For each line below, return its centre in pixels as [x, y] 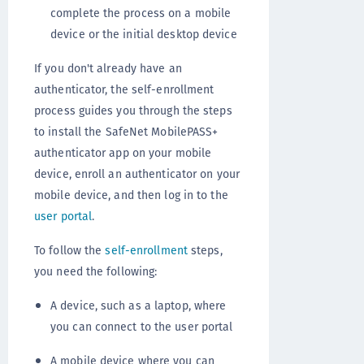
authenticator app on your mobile [123, 152]
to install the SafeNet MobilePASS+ [126, 131]
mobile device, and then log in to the [131, 195]
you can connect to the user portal [142, 326]
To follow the [70, 250]
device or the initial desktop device [144, 34]
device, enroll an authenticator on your [137, 173]
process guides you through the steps [133, 110]
